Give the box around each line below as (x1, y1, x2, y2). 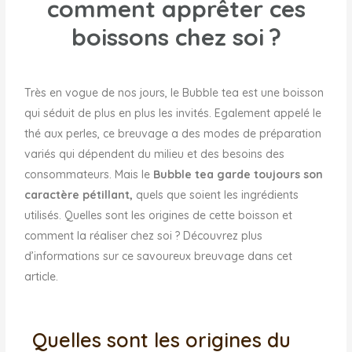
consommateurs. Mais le (24, 167, 154, 181)
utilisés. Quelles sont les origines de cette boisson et (24, 207, 293, 222)
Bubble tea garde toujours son (153, 167, 324, 181)
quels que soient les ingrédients (136, 187, 299, 202)
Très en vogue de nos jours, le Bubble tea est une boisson (24, 85, 324, 100)
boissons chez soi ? (71, 21, 281, 52)
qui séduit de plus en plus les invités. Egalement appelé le (24, 105, 322, 120)
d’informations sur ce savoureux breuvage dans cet (24, 248, 293, 263)
